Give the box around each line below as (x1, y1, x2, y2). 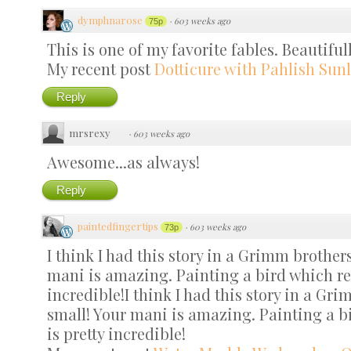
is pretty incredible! (47, 322, 186, 344)
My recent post (47, 57, 154, 79)
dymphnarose (78, 13, 143, 27)
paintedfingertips (78, 219, 158, 233)
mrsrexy (69, 125, 110, 139)
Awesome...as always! (47, 150, 200, 172)
